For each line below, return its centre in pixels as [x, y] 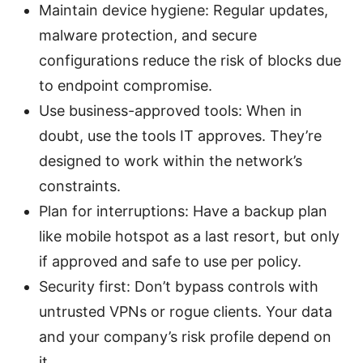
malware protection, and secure [148, 36]
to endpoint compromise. [126, 86]
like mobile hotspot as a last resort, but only [189, 237]
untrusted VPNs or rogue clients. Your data [186, 312]
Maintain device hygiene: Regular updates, [184, 11]
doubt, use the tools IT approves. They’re [180, 136]
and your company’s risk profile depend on [185, 337]
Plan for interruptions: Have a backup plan [183, 211]
